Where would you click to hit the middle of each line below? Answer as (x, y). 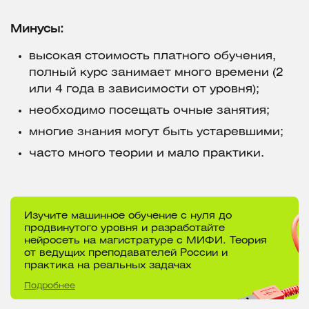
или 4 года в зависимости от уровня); (144, 90)
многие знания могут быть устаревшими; (156, 132)
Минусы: (37, 30)
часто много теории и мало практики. (147, 154)
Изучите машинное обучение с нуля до (128, 217)
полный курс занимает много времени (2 (156, 73)
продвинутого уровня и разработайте (124, 229)
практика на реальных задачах (108, 266)
